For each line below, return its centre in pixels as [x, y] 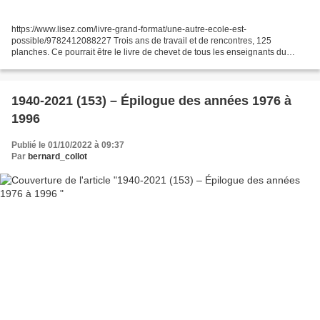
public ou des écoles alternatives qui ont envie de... [110, 64]
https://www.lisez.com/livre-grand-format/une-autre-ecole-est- [129, 30]
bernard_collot [57, 157]
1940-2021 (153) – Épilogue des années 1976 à [151, 101]
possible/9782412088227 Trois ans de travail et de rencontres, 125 [141, 41]
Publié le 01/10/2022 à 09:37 [68, 145]
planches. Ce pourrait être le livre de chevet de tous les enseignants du [149, 52]
